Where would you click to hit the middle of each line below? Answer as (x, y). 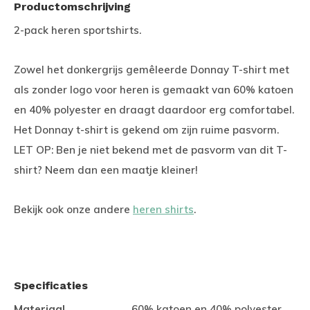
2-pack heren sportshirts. (79, 30)
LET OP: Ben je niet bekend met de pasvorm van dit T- (151, 150)
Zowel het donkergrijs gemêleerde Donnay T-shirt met (152, 70)
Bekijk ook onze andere (73, 209)
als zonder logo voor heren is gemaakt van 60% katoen (154, 90)
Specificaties (51, 285)
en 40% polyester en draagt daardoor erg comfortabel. (154, 110)
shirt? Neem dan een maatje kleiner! (107, 170)
